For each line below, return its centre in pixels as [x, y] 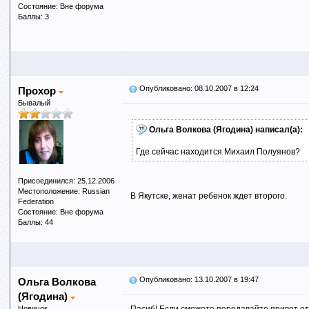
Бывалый [34, 103]
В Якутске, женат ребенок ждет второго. [208, 196]
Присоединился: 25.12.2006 [66, 181]
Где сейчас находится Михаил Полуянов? [218, 152]
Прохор [38, 91]
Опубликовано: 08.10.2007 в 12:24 [198, 88]
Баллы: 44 [35, 222]
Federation [36, 201]
